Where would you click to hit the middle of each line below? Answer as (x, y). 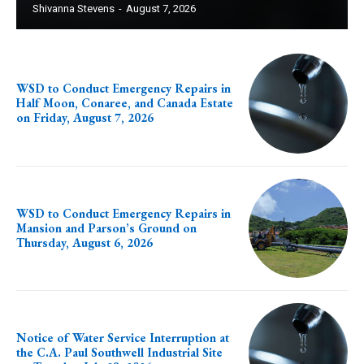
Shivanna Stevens (74, 9)
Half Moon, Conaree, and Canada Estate (125, 103)
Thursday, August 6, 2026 (84, 242)
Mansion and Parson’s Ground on (106, 227)
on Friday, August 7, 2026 (85, 118)
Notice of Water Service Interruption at (123, 338)
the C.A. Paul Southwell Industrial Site (119, 353)
